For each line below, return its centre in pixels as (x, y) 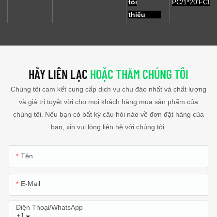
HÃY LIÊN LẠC (59, 74)
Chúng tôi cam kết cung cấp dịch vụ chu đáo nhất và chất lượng (108, 89)
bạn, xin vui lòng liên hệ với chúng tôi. (108, 127)
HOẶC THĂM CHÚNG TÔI (139, 74)
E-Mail (30, 184)
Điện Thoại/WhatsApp (49, 208)
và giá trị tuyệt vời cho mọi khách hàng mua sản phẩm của (108, 102)
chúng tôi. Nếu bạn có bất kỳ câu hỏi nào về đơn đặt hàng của (108, 115)
